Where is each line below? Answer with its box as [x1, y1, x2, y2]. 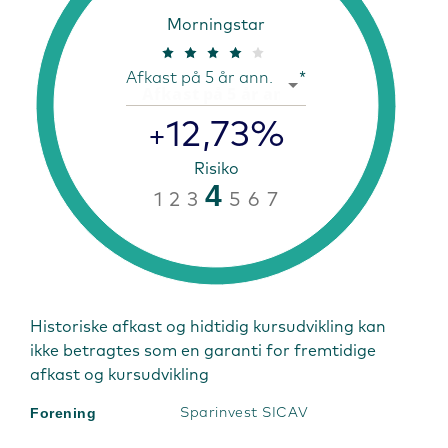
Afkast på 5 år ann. [126, 69, 273, 86]
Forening [30, 404, 97, 421]
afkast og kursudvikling [30, 367, 209, 383]
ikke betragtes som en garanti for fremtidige [30, 343, 376, 359]
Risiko [193, 160, 239, 177]
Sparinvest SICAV [180, 405, 309, 420]
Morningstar [167, 16, 265, 33]
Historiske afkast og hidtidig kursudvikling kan [30, 319, 386, 335]
